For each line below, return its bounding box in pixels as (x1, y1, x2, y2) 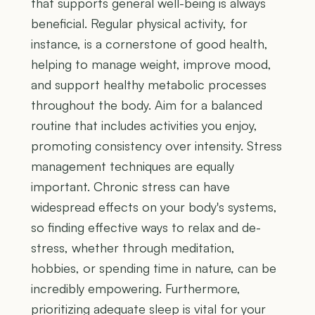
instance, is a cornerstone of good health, (31, 36, 268, 52)
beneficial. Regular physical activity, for (31, 15, 247, 32)
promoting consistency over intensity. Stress (31, 138, 282, 154)
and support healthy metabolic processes (31, 77, 266, 93)
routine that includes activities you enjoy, (31, 117, 257, 134)
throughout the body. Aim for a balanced (31, 97, 262, 113)
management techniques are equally (31, 158, 234, 174)
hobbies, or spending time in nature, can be (31, 260, 276, 276)
